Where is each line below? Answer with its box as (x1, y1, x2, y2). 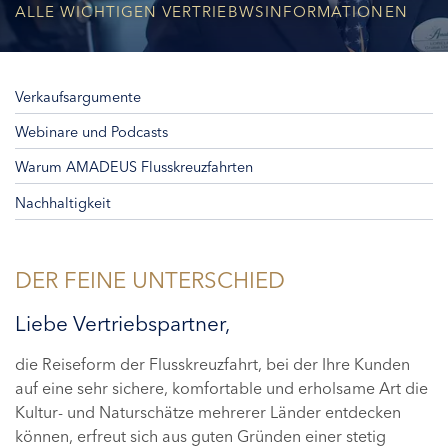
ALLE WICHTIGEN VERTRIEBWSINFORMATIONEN (15, 2, 408, 21)
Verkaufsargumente (15, 88, 141, 106)
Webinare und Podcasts (15, 123, 168, 142)
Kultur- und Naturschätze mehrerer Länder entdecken (15, 401, 401, 422)
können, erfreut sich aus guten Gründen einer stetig (15, 425, 386, 446)
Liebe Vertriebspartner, (15, 310, 230, 336)
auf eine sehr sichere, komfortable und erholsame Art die (15, 377, 428, 398)
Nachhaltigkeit (15, 193, 111, 212)
